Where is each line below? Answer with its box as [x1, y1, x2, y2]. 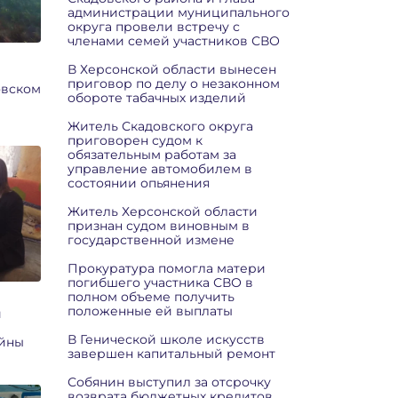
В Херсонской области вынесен [68, 61, 276, 77]
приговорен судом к [68, 132, 203, 148]
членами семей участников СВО [68, 33, 280, 49]
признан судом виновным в [68, 218, 250, 234]
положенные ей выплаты [68, 303, 233, 319]
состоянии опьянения [68, 175, 210, 191]
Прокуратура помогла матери [68, 260, 266, 276]
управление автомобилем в [68, 161, 252, 177]
